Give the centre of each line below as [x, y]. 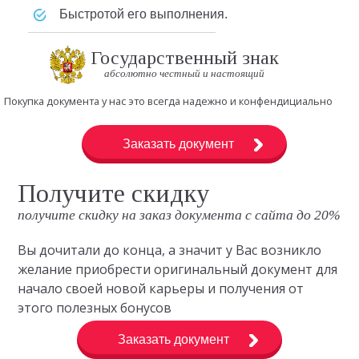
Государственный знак [184, 58]
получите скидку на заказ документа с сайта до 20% [179, 214]
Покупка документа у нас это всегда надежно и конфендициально [169, 101]
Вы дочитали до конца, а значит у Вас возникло [170, 250]
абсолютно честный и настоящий [185, 74]
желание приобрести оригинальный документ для [178, 269]
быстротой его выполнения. [147, 14]
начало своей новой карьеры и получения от [161, 288]
